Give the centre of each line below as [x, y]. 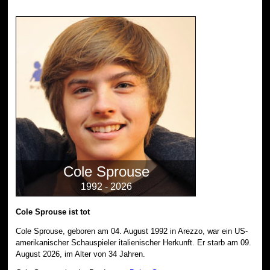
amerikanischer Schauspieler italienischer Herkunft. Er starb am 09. [134, 242]
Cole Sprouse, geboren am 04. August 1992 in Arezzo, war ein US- [132, 231]
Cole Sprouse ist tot [53, 212]
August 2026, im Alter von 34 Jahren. [81, 254]
